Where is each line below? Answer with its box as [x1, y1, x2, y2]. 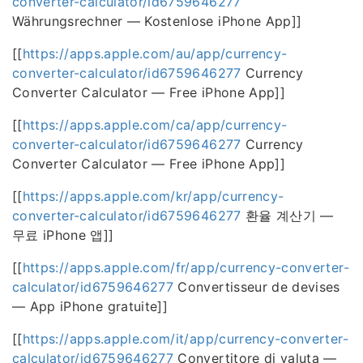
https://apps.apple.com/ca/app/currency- [22, 117, 288, 133]
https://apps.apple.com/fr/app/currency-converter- [22, 259, 349, 275]
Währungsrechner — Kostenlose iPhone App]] [12, 13, 302, 29]
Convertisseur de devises [173, 279, 340, 295]
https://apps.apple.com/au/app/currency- [22, 45, 288, 62]
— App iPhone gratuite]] [12, 298, 169, 314]
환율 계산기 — [241, 207, 334, 224]
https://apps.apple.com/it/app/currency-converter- [22, 331, 348, 347]
